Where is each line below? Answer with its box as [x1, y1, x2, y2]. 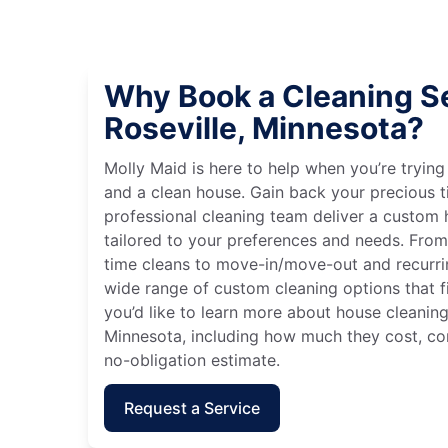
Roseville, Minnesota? [104, 109, 424, 146]
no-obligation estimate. [104, 349, 280, 370]
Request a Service [124, 397, 260, 418]
